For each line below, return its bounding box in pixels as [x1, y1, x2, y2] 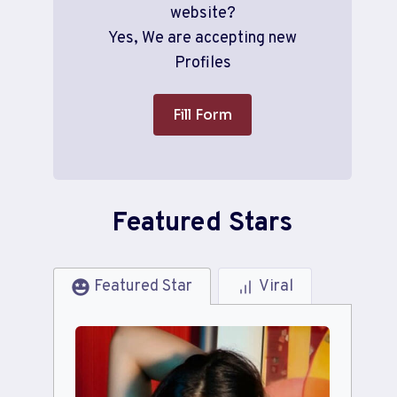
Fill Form [173, 105, 233, 125]
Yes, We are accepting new [108, 28, 298, 50]
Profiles [174, 53, 231, 74]
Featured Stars [113, 207, 293, 241]
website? [169, 4, 236, 25]
